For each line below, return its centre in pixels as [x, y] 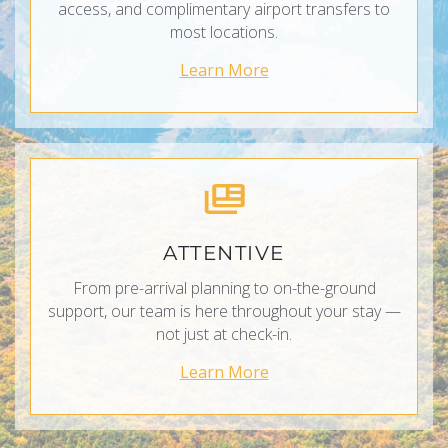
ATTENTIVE [224, 252]
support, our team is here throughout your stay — [224, 310]
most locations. [224, 31]
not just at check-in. [224, 333]
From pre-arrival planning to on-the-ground [224, 287]
